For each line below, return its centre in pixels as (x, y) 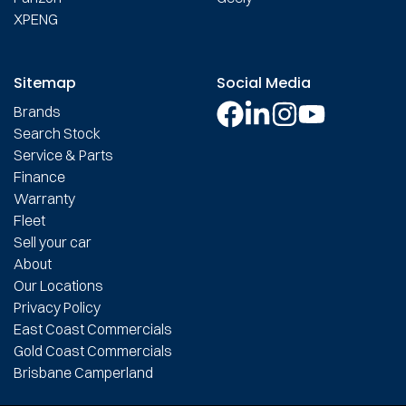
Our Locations (58, 286)
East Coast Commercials (93, 329)
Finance (39, 177)
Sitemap (45, 83)
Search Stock (57, 134)
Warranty (44, 199)
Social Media (264, 83)
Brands (37, 112)
